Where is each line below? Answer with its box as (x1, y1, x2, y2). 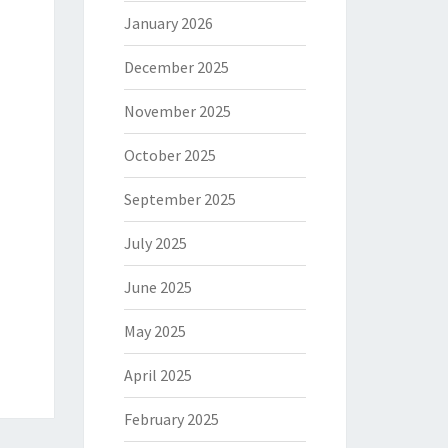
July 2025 (123, 233, 187, 253)
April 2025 (123, 365, 192, 385)
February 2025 (123, 409, 219, 429)
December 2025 (123, 57, 229, 77)
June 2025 (123, 277, 192, 297)
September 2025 (123, 189, 236, 209)
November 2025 (123, 101, 231, 121)
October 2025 (123, 145, 216, 165)
